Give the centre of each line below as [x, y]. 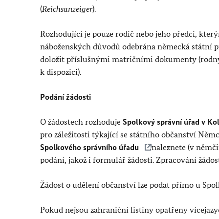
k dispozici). [61, 72]
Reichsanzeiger [67, 9]
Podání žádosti [66, 97]
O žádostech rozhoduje [81, 122]
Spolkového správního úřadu [90, 147]
